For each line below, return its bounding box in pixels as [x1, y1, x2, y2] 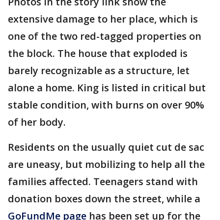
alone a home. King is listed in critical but [8, 81, 206, 94]
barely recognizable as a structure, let [8, 64, 190, 77]
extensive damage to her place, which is [8, 12, 198, 26]
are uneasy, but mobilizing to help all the [8, 158, 205, 171]
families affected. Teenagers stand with [8, 175, 198, 188]
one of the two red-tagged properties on [8, 29, 201, 43]
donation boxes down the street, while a [8, 192, 200, 205]
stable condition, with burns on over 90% [8, 98, 204, 111]
